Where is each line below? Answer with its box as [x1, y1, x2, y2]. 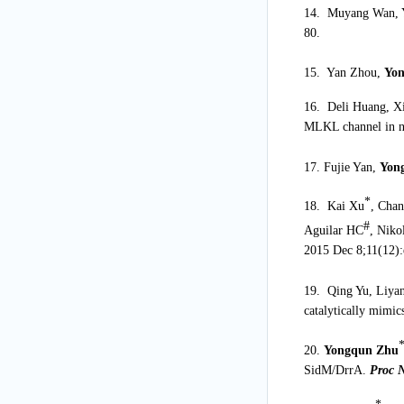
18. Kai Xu [303, 198, 364, 213]
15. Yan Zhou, [303, 66, 384, 80]
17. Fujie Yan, [303, 160, 380, 174]
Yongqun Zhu [323, 343, 399, 357]
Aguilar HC [303, 224, 363, 238]
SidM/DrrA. [303, 363, 366, 377]
